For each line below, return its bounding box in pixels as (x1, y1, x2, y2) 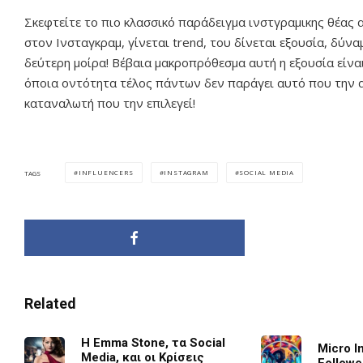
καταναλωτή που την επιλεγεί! (24, 95, 195, 112)
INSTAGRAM (164, 168, 209, 177)
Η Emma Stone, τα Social (81, 335, 225, 351)
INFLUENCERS (78, 168, 134, 177)
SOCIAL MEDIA (239, 168, 295, 177)
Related (24, 295, 76, 313)
